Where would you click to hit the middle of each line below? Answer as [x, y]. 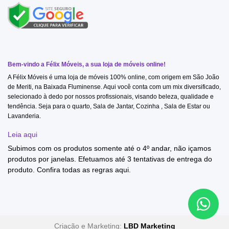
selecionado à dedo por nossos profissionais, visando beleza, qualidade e [111, 96]
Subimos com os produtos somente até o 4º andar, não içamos [109, 149]
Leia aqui [22, 134]
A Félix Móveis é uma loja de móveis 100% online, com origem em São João [113, 77]
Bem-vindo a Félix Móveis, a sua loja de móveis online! [87, 64]
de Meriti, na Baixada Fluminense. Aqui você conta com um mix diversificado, [114, 87]
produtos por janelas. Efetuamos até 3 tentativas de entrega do [110, 159]
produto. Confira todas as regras [61, 170]
